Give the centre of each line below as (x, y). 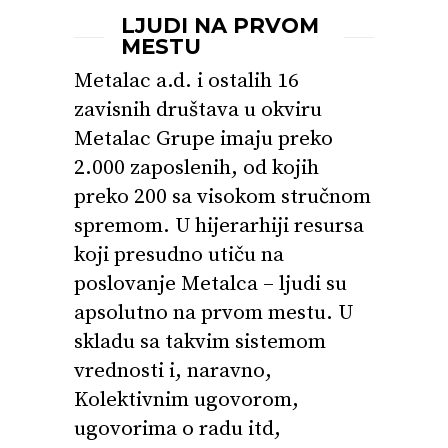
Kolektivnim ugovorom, (186, 400)
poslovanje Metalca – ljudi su (210, 284)
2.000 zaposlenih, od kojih (196, 168)
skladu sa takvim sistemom (200, 342)
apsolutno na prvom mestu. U (213, 313)
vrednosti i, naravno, (173, 371)
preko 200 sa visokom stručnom (222, 197)
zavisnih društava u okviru (198, 110)
